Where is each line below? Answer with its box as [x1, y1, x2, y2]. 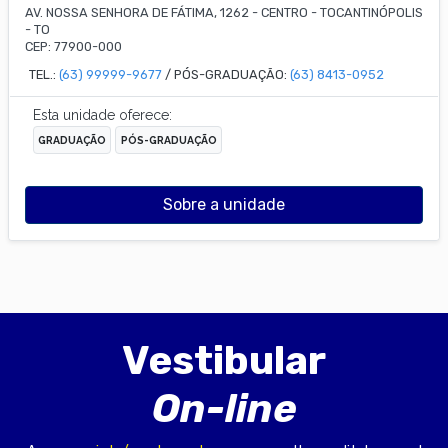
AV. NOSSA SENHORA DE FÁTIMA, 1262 [25, 5, 249, 21]
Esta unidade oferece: [33, 106, 172, 123]
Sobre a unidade [163, 194, 285, 214]
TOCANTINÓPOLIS [320, 5, 423, 21]
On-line [151, 384, 297, 432]
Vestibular [122, 336, 326, 384]
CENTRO [261, 5, 311, 21]
